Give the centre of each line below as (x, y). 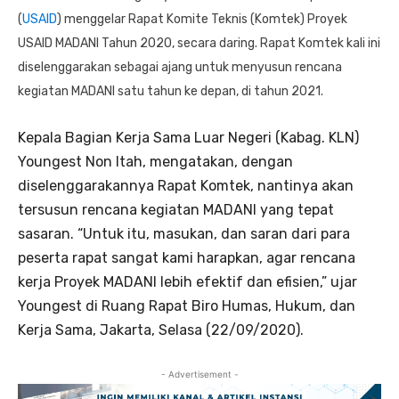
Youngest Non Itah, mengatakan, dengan (155, 162)
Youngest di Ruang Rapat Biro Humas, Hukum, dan (187, 306)
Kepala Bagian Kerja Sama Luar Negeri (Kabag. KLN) (188, 138)
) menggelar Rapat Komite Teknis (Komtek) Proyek (202, 20)
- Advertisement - (199, 375)
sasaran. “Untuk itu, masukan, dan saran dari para (184, 234)
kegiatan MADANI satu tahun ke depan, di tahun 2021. (171, 92)
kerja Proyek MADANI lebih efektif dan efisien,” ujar (187, 282)
